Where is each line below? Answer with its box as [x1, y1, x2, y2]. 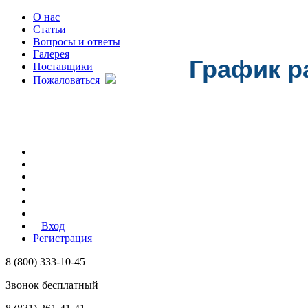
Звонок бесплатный [5, 279, 98, 291]
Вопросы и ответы [33, 36, 120, 47]
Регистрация [33, 232, 92, 244]
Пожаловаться [33, 74, 105, 86]
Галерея [33, 48, 69, 60]
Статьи [33, 23, 66, 35]
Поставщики [33, 60, 93, 72]
